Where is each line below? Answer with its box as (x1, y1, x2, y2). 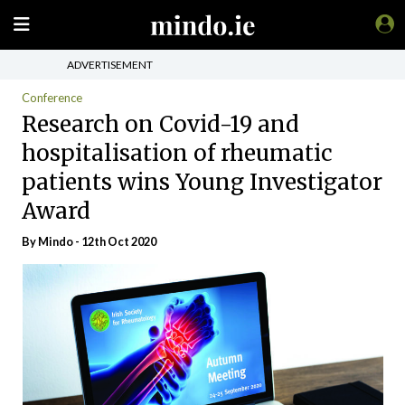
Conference (22, 90, 82, 105)
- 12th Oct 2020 (73, 234, 156, 249)
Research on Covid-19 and (22, 109, 299, 138)
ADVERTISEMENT (67, 57, 153, 71)
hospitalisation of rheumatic (22, 138, 333, 167)
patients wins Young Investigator (22, 167, 382, 196)
